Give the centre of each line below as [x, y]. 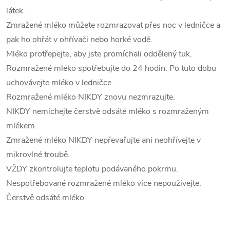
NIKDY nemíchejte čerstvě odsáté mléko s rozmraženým [108, 112]
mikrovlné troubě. [38, 155]
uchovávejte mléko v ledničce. [60, 83]
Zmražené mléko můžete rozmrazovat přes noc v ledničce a [113, 25]
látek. [16, 11]
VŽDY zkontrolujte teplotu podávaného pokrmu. [92, 169]
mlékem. [22, 126]
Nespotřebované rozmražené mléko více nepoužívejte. [104, 184]
